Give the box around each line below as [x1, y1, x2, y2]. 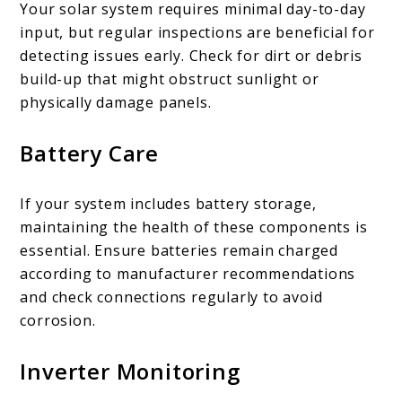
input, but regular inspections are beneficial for [20, 22, 375, 42]
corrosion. [20, 310, 96, 330]
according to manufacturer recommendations [20, 263, 356, 284]
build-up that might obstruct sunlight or [20, 68, 319, 89]
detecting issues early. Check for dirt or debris [20, 45, 363, 66]
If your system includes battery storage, [20, 193, 317, 214]
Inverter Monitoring [20, 355, 240, 386]
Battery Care [20, 137, 160, 168]
